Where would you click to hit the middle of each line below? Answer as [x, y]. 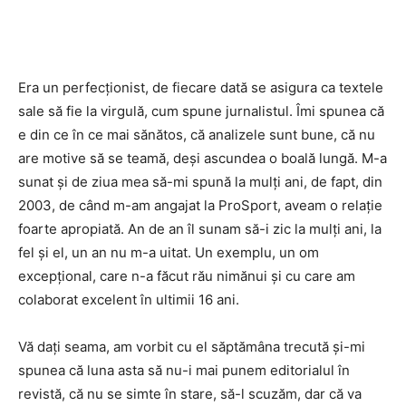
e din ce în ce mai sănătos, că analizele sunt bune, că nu [197, 135]
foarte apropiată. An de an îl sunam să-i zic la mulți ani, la [200, 229]
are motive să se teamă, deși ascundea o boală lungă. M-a [203, 158]
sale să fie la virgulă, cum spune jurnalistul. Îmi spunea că [201, 111]
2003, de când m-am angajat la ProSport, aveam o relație [200, 205]
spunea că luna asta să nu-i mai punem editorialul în [184, 370]
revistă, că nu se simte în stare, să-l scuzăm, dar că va [190, 394]
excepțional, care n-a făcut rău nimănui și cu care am [187, 276]
